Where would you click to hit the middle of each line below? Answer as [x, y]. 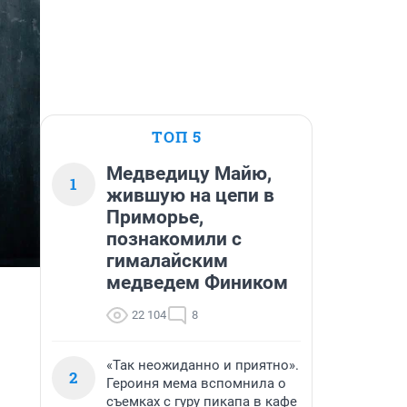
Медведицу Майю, [189, 174]
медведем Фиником [197, 283]
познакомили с [174, 239]
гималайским [167, 261]
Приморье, [155, 217]
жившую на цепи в [190, 195]
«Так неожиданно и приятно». [203, 365]
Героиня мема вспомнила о [196, 383]
